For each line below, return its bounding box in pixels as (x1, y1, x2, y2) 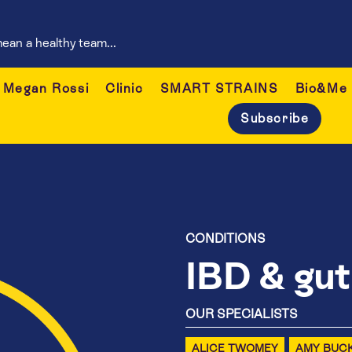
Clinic (105, 81, 144, 97)
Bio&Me (295, 81, 348, 97)
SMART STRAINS (159, 81, 279, 97)
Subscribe (240, 111, 310, 126)
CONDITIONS (185, 231, 266, 246)
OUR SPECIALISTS (185, 306, 298, 321)
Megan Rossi (2, 81, 90, 97)
